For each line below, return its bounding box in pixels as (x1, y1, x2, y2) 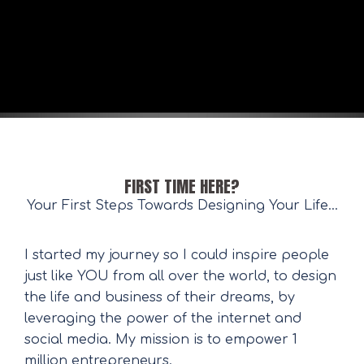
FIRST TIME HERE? (124, 174, 240, 199)
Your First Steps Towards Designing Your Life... (26, 198, 338, 213)
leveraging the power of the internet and (24, 311, 301, 326)
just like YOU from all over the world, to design (24, 269, 336, 284)
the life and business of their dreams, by (24, 290, 295, 305)
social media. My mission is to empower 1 (24, 332, 297, 347)
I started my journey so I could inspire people (24, 248, 329, 262)
